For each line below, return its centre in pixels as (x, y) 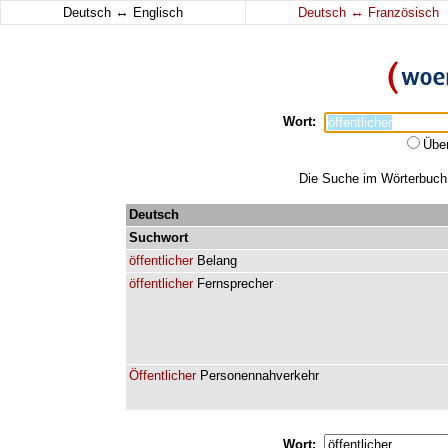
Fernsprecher (235, 283)
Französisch (401, 12)
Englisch (156, 12)
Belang (217, 260)
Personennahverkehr (259, 375)
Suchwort (158, 237)
